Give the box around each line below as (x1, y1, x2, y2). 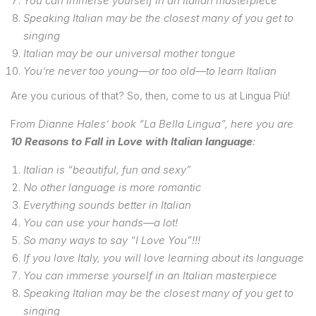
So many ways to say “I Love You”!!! (23, 233, 200, 247)
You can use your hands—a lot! (23, 215, 178, 229)
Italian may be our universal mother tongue (23, 46, 236, 60)
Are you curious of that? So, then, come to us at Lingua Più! (11, 88, 290, 102)
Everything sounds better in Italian (23, 197, 191, 212)
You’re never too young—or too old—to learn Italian (23, 63, 276, 78)
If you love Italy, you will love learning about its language (23, 250, 304, 265)
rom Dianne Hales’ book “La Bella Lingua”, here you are (16, 116, 293, 130)
